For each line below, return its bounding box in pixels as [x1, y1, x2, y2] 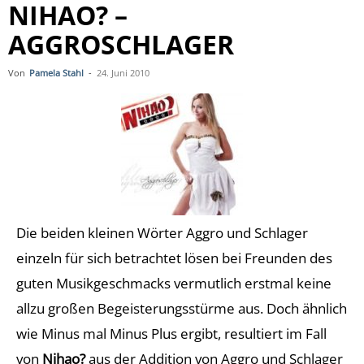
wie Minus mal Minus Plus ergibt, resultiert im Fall [16, 324, 327, 343]
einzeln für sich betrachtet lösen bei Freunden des [16, 249, 332, 267]
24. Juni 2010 [97, 67, 149, 79]
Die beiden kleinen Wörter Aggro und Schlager [16, 223, 308, 242]
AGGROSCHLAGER [8, 27, 234, 62]
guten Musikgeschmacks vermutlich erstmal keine [16, 274, 331, 292]
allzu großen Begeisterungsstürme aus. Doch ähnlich [16, 299, 347, 318]
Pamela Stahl [29, 67, 84, 79]
